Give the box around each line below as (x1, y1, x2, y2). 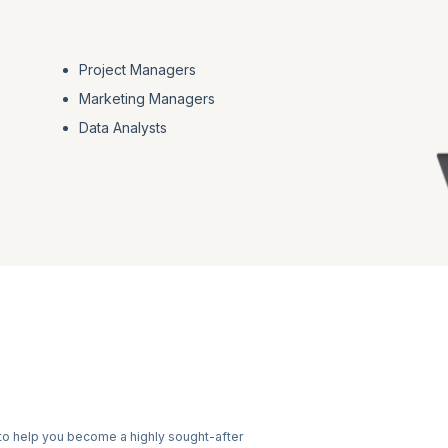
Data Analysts (78, 118, 167, 136)
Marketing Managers (78, 89, 215, 107)
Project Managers (78, 60, 196, 78)
